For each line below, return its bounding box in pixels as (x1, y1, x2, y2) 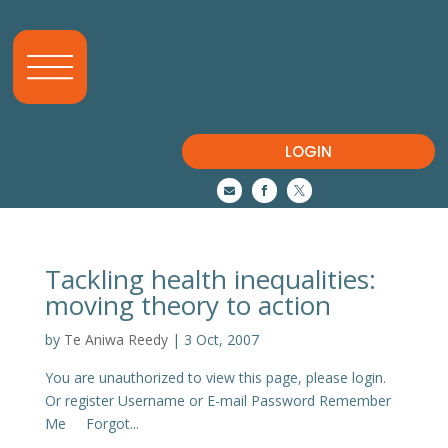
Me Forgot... (44, 414, 139, 433)
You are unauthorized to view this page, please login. (44, 368, 386, 387)
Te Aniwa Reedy (63, 330, 168, 349)
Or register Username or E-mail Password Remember (44, 391, 391, 410)
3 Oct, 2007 (183, 330, 259, 349)
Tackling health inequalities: (44, 261, 376, 297)
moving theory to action (44, 287, 331, 323)
